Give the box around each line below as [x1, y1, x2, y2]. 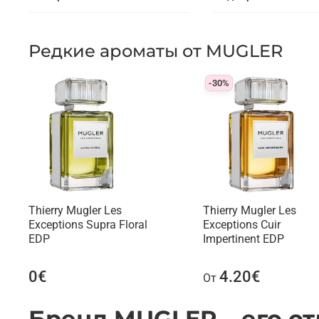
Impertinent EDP [202, 232, 284, 246]
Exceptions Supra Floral [28, 218, 147, 232]
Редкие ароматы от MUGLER [28, 41, 283, 62]
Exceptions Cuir [202, 218, 281, 232]
